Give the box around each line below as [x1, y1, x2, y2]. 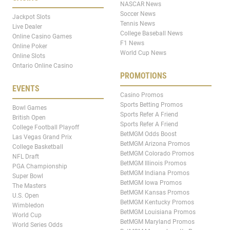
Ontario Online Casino [12, 62, 73, 70]
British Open [12, 114, 46, 122]
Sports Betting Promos [120, 101, 183, 109]
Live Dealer [12, 23, 42, 31]
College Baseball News [120, 30, 183, 37]
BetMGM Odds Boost [120, 130, 177, 138]
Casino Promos [120, 91, 163, 99]
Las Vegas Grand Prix [12, 133, 72, 141]
